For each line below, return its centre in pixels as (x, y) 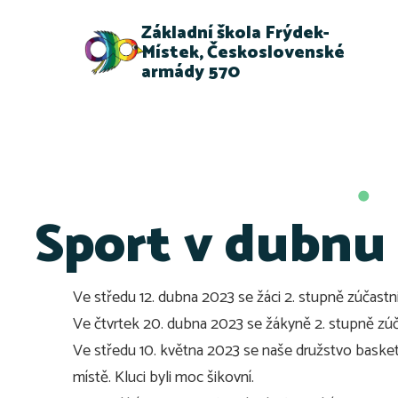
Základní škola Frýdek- (236, 33)
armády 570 (191, 72)
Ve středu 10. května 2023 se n (171, 350)
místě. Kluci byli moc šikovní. (163, 377)
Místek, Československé (243, 52)
